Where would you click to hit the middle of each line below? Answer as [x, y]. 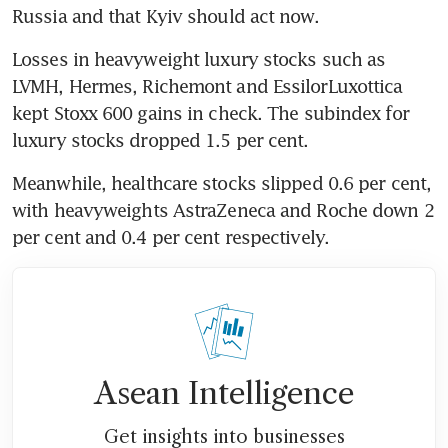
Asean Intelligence [224, 394]
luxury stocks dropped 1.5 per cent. [160, 140]
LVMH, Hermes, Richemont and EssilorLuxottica [207, 86]
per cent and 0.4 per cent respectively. [170, 237]
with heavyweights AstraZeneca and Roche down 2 [223, 210]
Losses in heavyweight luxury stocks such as [199, 59]
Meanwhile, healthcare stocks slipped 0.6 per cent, [222, 183]
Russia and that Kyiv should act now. [165, 16]
